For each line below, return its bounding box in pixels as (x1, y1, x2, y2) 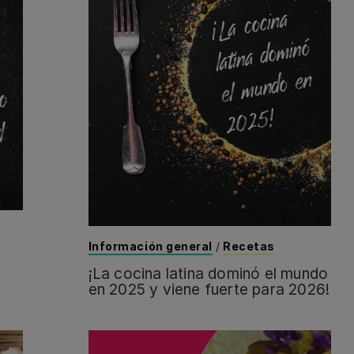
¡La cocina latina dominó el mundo (88, 264, 329, 283)
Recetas (223, 239, 275, 253)
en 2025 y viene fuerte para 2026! (88, 280, 330, 299)
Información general (88, 239, 213, 253)
